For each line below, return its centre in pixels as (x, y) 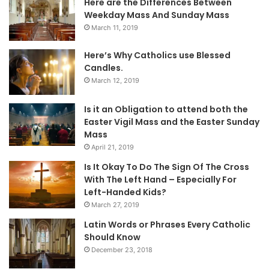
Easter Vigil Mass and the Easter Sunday (172, 122)
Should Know (112, 237)
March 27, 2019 (115, 204)
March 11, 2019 (115, 27)
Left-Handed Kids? (125, 192)
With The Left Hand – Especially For (160, 179)
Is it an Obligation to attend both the (166, 109)
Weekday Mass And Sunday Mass (157, 15)
